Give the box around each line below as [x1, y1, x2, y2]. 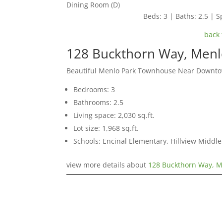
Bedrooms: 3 [73, 84, 115, 94]
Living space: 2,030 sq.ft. [73, 110, 155, 120]
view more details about [66, 160, 149, 169]
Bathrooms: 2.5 [73, 97, 124, 107]
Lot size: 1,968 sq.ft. [73, 123, 139, 133]
